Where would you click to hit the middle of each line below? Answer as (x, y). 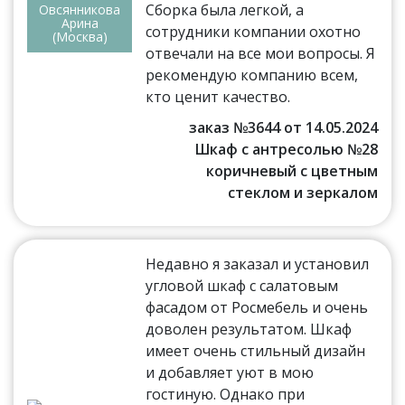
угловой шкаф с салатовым (242, 286)
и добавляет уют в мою (230, 373)
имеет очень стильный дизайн (256, 351)
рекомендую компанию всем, (252, 75)
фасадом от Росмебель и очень (257, 308)
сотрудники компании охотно (254, 32)
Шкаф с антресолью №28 (286, 150)
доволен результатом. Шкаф (249, 330)
